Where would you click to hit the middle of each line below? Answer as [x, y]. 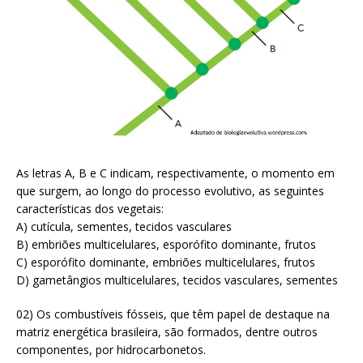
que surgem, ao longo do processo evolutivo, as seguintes [170, 190]
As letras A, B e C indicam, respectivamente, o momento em [175, 173]
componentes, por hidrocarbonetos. [111, 349]
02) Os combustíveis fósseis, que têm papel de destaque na [173, 314]
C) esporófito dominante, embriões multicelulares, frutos [166, 262]
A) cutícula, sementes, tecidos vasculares [124, 226]
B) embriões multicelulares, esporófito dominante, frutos [166, 244]
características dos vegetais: [90, 208]
